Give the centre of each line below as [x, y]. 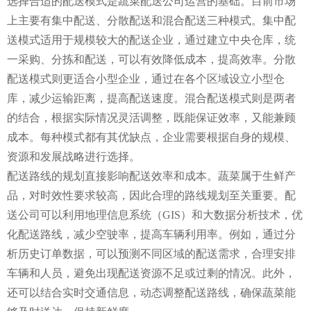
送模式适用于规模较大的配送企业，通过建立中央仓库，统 [151, 40]
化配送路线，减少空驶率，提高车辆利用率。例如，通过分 [151, 234]
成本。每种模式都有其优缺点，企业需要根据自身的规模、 [151, 137]
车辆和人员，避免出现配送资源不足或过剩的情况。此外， [151, 273]
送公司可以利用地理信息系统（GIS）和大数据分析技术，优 [155, 215]
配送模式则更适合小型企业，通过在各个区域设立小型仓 [146, 78]
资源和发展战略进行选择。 [74, 156]
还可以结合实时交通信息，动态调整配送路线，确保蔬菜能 [151, 292]
